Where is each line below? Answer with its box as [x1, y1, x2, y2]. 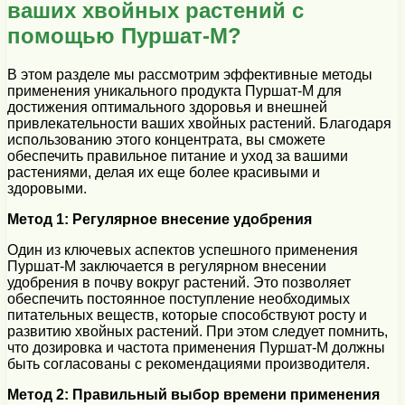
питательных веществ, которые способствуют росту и [7, 307, 367, 324]
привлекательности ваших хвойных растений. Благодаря [7, 116, 391, 132]
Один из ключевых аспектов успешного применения [7, 242, 358, 259]
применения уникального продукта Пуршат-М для [7, 83, 342, 99]
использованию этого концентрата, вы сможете [7, 132, 325, 148]
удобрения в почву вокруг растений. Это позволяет [7, 275, 351, 291]
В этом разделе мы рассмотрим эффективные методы [7, 67, 372, 83]
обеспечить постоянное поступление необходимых [7, 291, 350, 307]
